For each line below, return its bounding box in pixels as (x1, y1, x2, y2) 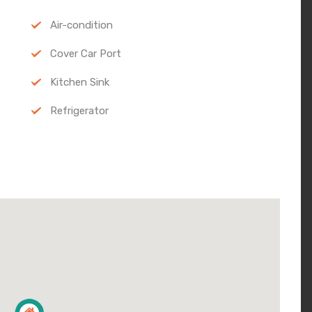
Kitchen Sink (49, 75, 109, 88)
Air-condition (49, 18, 113, 31)
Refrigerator (49, 104, 109, 117)
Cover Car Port (49, 47, 121, 60)
